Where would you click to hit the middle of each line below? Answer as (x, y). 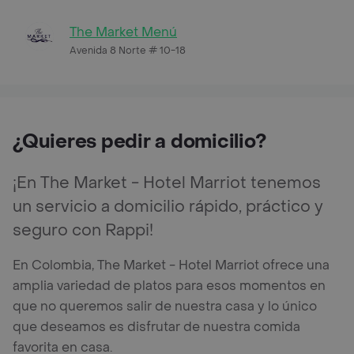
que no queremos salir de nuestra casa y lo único (165, 306)
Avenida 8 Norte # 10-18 (128, 50)
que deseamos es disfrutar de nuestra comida (156, 326)
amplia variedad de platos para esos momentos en (169, 285)
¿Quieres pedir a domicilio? (139, 141)
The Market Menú (123, 32)
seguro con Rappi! (83, 230)
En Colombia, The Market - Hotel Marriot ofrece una (171, 265)
